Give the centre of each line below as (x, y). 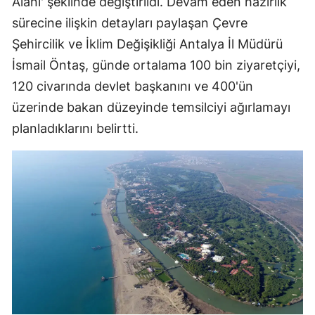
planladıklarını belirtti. (75, 129)
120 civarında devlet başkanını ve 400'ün (133, 86)
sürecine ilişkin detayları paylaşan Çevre (130, 23)
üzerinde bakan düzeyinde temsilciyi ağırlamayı (151, 108)
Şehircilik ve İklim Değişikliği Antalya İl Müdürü (147, 44)
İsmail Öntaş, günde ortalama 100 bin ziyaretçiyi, (156, 65)
